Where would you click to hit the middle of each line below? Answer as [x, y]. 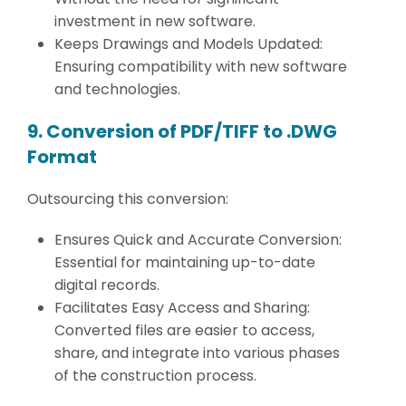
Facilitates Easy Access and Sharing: [182, 307]
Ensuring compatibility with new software [201, 66]
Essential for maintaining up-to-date [185, 262]
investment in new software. [155, 21]
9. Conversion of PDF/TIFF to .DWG [182, 131]
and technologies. [117, 89]
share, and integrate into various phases [197, 353]
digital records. [107, 285]
